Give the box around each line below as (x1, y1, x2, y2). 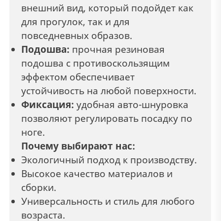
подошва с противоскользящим (21, 57, 170, 70)
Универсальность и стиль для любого (21, 195, 195, 208)
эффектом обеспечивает (21, 71, 135, 84)
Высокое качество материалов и (21, 167, 173, 181)
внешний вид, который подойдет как (21, 1, 193, 15)
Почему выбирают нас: (21, 140, 135, 153)
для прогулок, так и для (21, 15, 130, 29)
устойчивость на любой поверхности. (21, 84, 196, 98)
